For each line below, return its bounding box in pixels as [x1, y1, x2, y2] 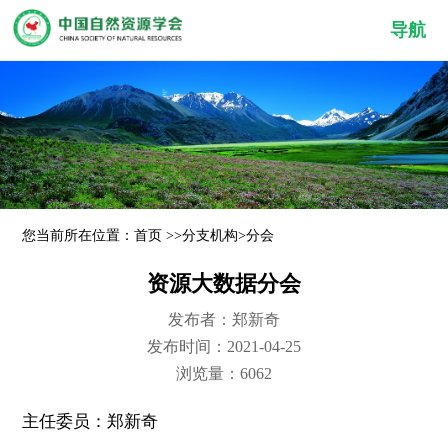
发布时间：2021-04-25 [147, 337, 301, 355]
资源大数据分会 [147, 271, 301, 296]
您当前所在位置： [22, 227, 135, 244]
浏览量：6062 [176, 364, 272, 382]
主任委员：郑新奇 [22, 411, 159, 431]
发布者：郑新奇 [168, 310, 280, 328]
